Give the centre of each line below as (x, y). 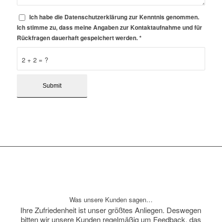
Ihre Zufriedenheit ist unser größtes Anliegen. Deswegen (111, 210)
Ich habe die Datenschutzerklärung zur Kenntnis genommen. (114, 17)
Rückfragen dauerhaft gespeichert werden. (78, 38)
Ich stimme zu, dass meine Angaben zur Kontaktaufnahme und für (109, 27)
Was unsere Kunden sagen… (111, 199)
